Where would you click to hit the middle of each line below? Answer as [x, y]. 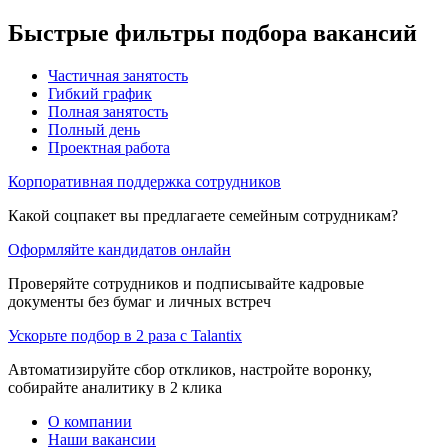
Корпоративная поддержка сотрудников [144, 181]
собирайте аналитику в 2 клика [115, 387]
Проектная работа [109, 147]
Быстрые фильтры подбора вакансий [212, 32]
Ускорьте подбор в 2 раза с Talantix [125, 335]
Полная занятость [108, 111]
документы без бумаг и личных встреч [139, 301]
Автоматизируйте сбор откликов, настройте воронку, [190, 369]
